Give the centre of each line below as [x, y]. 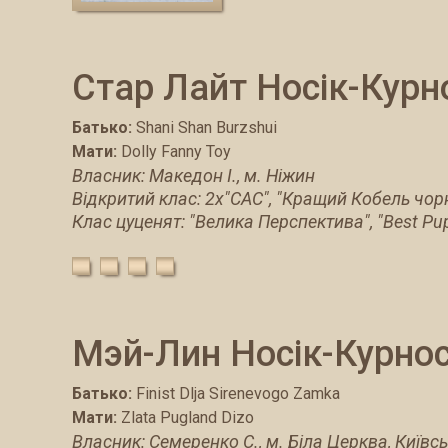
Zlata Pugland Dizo [187, 417]
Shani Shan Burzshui [206, 127]
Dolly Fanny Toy [176, 151]
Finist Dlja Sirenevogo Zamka [238, 393]
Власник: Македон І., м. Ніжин [193, 175]
